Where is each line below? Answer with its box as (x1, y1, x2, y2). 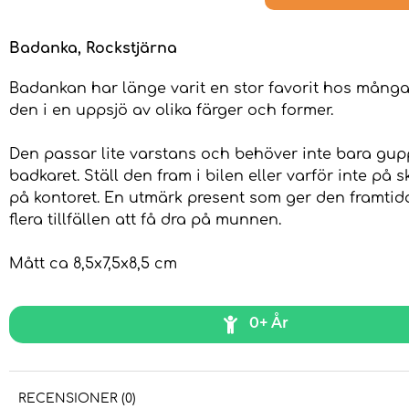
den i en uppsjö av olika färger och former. (9, 102, 338, 120)
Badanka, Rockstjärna (9, 40, 177, 58)
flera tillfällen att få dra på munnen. (9, 212, 281, 229)
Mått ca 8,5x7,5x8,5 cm (9, 256, 177, 273)
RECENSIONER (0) (18, 392, 136, 406)
